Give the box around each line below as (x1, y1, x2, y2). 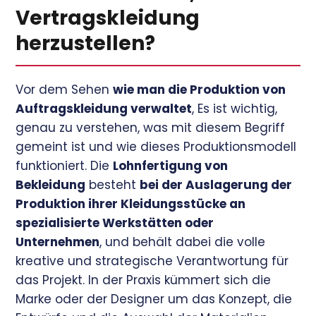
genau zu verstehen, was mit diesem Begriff (16, 119, 286, 137)
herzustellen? (16, 30, 156, 58)
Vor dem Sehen (16, 81, 114, 99)
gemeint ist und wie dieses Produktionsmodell (16, 138, 297, 156)
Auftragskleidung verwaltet (16, 100, 193, 118)
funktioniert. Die (16, 157, 114, 175)
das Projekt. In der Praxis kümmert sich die (16, 272, 272, 289)
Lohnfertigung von (113, 157, 229, 175)
